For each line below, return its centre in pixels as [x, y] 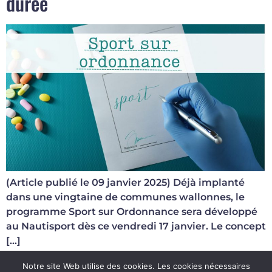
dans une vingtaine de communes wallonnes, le [125, 197]
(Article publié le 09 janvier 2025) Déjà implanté [125, 182]
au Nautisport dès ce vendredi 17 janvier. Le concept [136, 226]
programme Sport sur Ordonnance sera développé [132, 211]
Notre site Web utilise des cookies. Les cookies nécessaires [136, 266]
